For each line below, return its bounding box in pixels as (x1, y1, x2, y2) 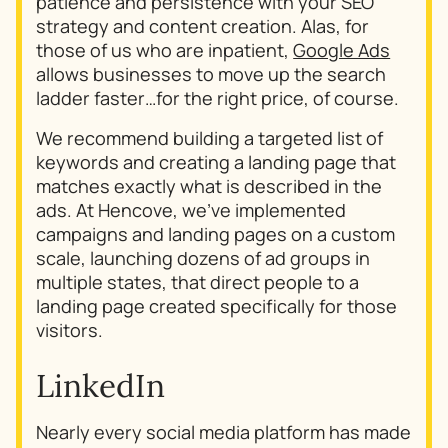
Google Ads (293, 38, 391, 63)
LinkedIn (36, 364, 166, 406)
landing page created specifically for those (36, 294, 398, 319)
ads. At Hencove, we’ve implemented (36, 198, 347, 223)
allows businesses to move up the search (36, 62, 387, 87)
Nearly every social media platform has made (36, 420, 412, 445)
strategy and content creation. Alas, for (36, 14, 370, 39)
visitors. (36, 318, 104, 343)
